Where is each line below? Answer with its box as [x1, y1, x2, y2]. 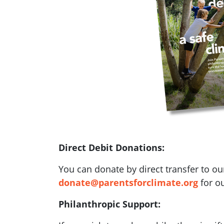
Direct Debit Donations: [58, 141, 164, 153]
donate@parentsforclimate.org [58, 176, 198, 188]
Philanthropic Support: [58, 197, 160, 210]
